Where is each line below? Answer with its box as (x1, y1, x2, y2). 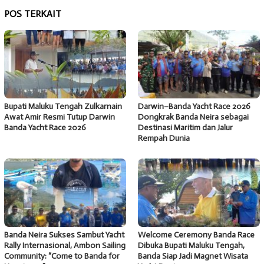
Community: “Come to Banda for (4, 251, 120, 262)
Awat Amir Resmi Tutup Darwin (4, 112, 115, 123)
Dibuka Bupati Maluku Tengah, (138, 240, 245, 251)
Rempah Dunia (138, 133, 190, 144)
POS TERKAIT (4, 8, 61, 20)
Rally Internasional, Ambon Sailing (4, 240, 126, 251)
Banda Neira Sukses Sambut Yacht (4, 230, 124, 240)
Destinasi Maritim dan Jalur (138, 123, 233, 133)
